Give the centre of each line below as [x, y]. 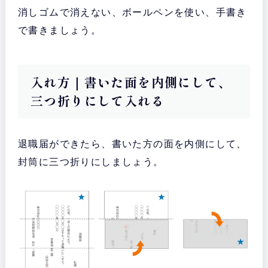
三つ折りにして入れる [97, 101]
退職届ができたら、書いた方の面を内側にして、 [132, 144]
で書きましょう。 [60, 31]
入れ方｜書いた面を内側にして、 [131, 82]
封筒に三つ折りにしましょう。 [91, 162]
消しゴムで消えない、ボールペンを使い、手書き [132, 13]
